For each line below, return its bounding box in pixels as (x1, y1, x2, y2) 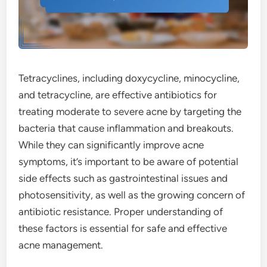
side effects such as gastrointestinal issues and (18, 172, 228, 184)
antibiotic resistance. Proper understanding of (18, 206, 223, 218)
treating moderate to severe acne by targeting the (18, 105, 242, 117)
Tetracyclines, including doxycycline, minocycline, (18, 72, 240, 84)
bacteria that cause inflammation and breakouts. (18, 122, 234, 134)
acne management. (18, 239, 104, 251)
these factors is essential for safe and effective (18, 222, 228, 234)
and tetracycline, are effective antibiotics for (18, 89, 218, 101)
